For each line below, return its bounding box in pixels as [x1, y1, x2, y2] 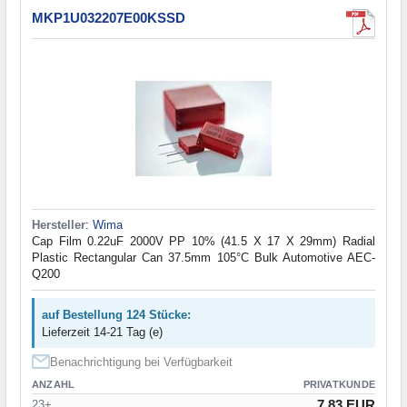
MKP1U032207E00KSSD [32, 10, 185, 26]
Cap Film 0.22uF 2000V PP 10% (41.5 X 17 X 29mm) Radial [32, 234, 375, 249]
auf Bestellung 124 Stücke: [42, 308, 191, 323]
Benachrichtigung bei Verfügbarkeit [50, 355, 233, 370]
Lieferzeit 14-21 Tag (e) [42, 325, 163, 340]
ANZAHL [32, 379, 75, 391]
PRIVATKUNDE [303, 379, 375, 391]
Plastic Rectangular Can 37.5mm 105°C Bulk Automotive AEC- [32, 251, 375, 265]
